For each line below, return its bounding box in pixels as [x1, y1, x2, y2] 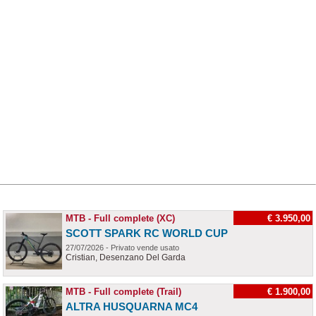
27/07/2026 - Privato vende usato [66, 243, 179, 252]
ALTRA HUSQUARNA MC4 [66, 300, 197, 312]
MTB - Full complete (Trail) [66, 286, 181, 297]
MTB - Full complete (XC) [66, 213, 175, 224]
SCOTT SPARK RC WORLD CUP [66, 227, 228, 239]
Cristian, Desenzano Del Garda [66, 253, 186, 262]
